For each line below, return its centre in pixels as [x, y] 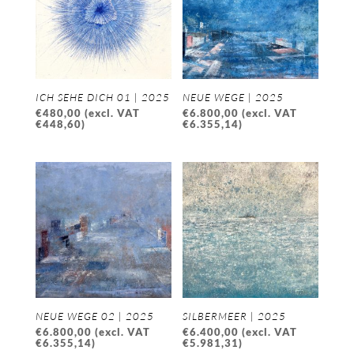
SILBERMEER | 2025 [235, 316]
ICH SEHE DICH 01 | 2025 [102, 97]
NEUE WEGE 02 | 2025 [94, 316]
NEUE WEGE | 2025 [233, 97]
